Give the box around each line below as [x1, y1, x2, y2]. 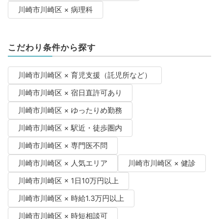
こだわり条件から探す [7, 43, 96, 53]
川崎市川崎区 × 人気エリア [18, 159, 108, 168]
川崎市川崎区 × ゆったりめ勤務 [18, 106, 122, 115]
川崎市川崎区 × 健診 [128, 159, 196, 168]
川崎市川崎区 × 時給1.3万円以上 [18, 194, 124, 203]
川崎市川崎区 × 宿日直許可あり [18, 88, 122, 98]
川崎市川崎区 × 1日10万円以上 [18, 176, 119, 186]
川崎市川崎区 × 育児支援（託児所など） [18, 71, 152, 80]
